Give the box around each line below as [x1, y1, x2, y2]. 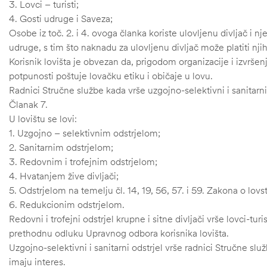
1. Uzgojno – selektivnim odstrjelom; [9, 127, 160, 139]
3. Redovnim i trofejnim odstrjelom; [9, 156, 157, 168]
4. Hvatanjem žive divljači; [9, 170, 119, 182]
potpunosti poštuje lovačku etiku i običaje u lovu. [9, 70, 213, 82]
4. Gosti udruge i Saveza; [9, 13, 113, 25]
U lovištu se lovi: [9, 113, 77, 125]
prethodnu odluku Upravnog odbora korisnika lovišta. [9, 227, 229, 240]
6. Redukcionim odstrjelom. [9, 198, 125, 211]
